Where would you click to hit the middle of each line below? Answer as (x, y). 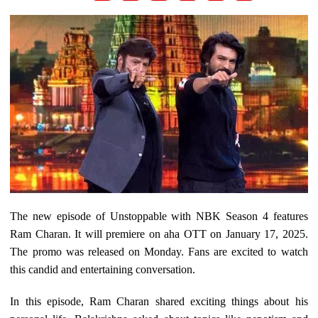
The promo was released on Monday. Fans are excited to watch (159, 252)
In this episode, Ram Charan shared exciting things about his (159, 302)
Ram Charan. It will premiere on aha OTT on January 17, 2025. (159, 234)
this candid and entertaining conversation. (103, 270)
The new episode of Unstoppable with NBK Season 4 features (159, 216)
